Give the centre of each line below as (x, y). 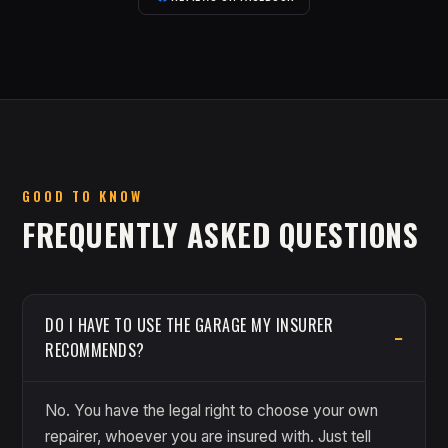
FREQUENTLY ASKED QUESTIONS (220, 234)
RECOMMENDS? (95, 349)
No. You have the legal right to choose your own (211, 410)
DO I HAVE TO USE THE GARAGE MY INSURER (189, 324)
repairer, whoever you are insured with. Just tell (208, 436)
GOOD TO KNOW (82, 195)
